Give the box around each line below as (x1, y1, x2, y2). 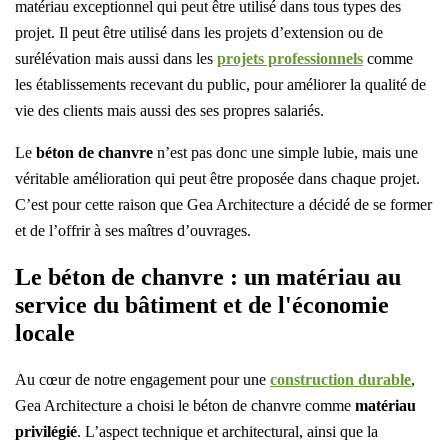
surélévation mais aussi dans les (15, 49, 217, 67)
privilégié (15, 423, 77, 441)
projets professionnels (217, 49, 363, 67)
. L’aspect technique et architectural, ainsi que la (77, 423, 378, 441)
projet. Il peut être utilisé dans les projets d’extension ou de (15, 23, 383, 41)
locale (15, 320, 75, 347)
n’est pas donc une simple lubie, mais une (153, 143, 418, 161)
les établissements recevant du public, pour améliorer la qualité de (15, 75, 426, 93)
